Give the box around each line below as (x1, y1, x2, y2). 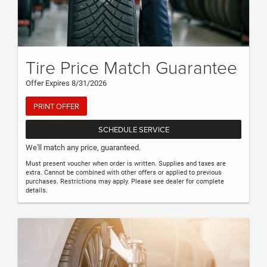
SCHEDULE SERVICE (98, 123, 169, 135)
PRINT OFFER (33, 101, 79, 112)
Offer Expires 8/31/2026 (26, 79, 107, 88)
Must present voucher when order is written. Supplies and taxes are (26, 160, 226, 168)
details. (26, 187, 48, 195)
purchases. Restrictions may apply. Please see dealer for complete (26, 178, 224, 186)
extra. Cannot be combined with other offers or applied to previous (26, 169, 222, 177)
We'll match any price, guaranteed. (26, 143, 141, 153)
